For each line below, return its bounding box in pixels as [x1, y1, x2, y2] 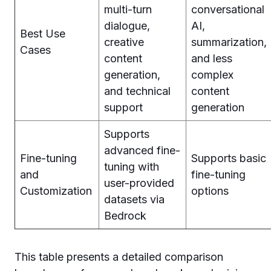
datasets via [104, 193, 165, 206]
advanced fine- [104, 144, 180, 157]
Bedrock [104, 209, 146, 222]
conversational [191, 3, 264, 16]
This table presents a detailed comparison [15, 250, 223, 263]
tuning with [104, 160, 159, 173]
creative [104, 36, 144, 48]
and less [191, 52, 232, 65]
